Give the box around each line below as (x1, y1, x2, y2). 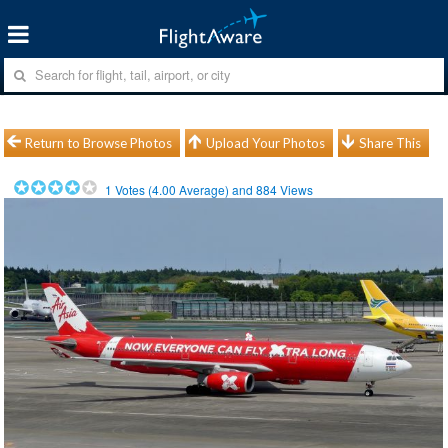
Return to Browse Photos (25, 134, 173, 151)
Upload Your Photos (206, 134, 326, 151)
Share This (359, 134, 422, 151)
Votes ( (112, 180, 153, 198)
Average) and (176, 180, 257, 198)
